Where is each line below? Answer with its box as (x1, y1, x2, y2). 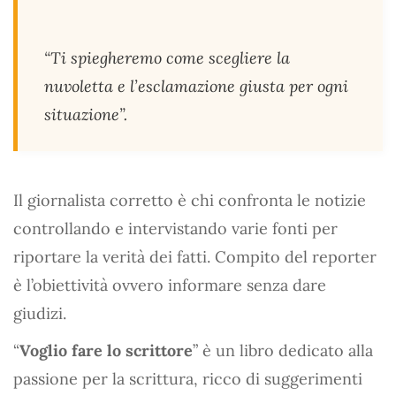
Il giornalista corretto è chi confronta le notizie (13, 190, 366, 210)
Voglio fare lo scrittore (19, 340, 193, 361)
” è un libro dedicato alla (193, 340, 373, 361)
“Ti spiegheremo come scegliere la (44, 48, 290, 68)
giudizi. (13, 303, 66, 324)
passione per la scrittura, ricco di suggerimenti (13, 369, 362, 389)
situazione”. (44, 104, 127, 125)
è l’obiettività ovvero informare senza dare (13, 275, 326, 295)
